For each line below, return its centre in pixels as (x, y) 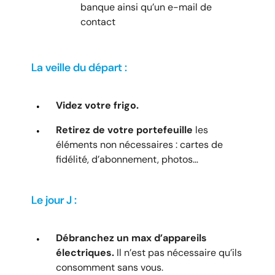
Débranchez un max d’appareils (131, 238)
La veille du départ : (79, 67)
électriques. (85, 252)
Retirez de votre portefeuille (126, 130)
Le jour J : (54, 200)
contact (98, 21)
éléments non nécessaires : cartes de (139, 144)
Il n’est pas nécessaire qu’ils (178, 252)
